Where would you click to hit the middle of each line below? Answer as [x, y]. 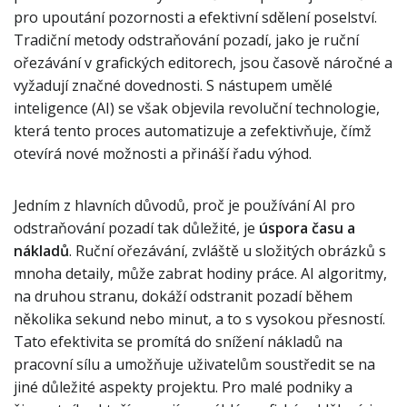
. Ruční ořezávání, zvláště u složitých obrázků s [228, 251]
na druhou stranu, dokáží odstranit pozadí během [183, 296]
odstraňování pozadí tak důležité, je [136, 228]
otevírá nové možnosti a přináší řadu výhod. [163, 154]
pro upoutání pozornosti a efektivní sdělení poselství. [195, 17]
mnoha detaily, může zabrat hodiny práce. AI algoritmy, [200, 273]
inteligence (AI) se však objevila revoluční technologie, [197, 108]
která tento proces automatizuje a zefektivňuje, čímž [193, 131]
